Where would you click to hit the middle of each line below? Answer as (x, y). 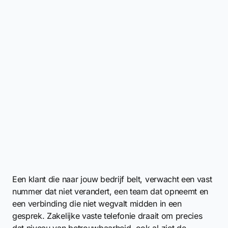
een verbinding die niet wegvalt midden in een (97, 204)
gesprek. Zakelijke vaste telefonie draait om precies (107, 216)
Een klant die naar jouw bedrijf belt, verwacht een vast (112, 179)
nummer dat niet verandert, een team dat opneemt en (110, 191)
